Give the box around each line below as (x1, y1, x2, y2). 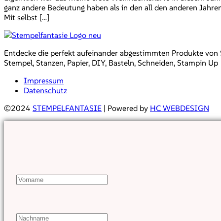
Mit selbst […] (4, 12, 49, 23)
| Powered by (102, 103, 150, 113)
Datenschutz (24, 85, 67, 96)
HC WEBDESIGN (150, 103, 209, 113)
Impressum (24, 75, 64, 86)
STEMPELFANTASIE (33, 103, 102, 113)
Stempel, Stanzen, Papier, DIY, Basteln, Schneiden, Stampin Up (4, 58, 218, 68)
